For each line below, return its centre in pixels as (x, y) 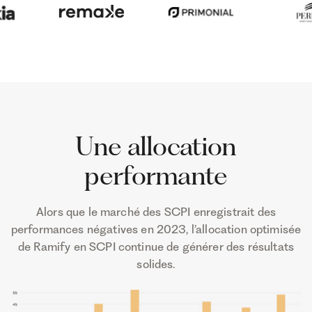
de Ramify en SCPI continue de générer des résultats (156, 247)
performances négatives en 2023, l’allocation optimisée (156, 229)
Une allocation (156, 146)
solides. (156, 264)
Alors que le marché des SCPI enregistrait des (156, 212)
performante (156, 175)
